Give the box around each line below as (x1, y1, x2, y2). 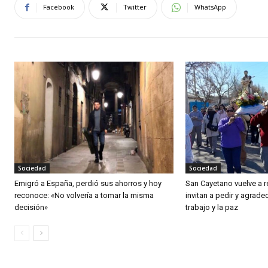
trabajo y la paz (185, 202, 239, 212)
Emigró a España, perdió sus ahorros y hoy (14, 178, 162, 188)
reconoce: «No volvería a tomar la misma (14, 190, 154, 200)
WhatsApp (194, 2, 226, 12)
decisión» (14, 202, 48, 212)
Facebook (43, 2, 74, 12)
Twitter (123, 2, 147, 12)
